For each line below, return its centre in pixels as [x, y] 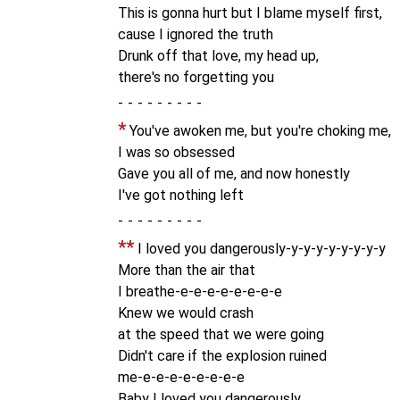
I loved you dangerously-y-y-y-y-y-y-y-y [260, 249]
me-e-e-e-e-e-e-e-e [181, 377]
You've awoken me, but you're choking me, [258, 131]
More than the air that [187, 270]
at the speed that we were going [221, 334]
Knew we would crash [186, 313]
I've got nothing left [181, 195]
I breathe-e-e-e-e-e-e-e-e [200, 292]
